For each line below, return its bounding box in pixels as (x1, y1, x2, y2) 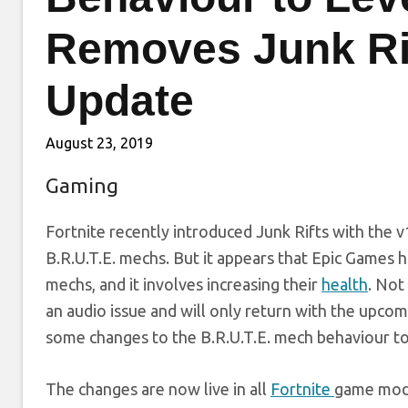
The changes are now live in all (46, 380, 270, 399)
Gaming (46, 174, 118, 198)
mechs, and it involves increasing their (46, 275, 321, 294)
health (321, 275, 368, 294)
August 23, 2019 (46, 135, 153, 152)
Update (46, 76, 194, 126)
